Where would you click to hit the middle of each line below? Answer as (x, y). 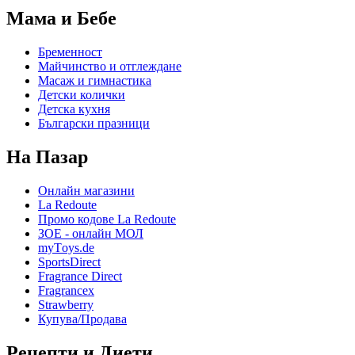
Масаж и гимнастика (95, 80)
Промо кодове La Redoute (107, 219)
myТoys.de (66, 247)
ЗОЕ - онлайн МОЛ (91, 233)
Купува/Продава (82, 319)
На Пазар (47, 157)
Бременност (70, 52)
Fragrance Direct (80, 276)
